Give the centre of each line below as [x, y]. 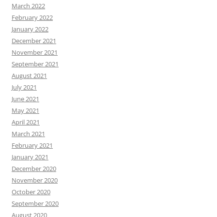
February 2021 [32, 146]
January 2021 [30, 157]
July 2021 [24, 87]
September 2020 [35, 204]
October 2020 [31, 192]
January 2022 [30, 29]
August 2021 [29, 76]
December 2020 [34, 169]
